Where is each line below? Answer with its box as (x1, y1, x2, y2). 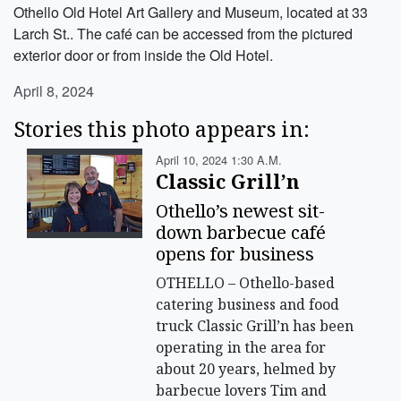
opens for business (156, 241, 315, 266)
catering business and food (156, 294, 340, 314)
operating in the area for (156, 337, 327, 357)
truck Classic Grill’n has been (156, 315, 354, 336)
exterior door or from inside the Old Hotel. (13, 44, 273, 65)
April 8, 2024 (13, 80, 94, 101)
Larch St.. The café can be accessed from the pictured (13, 22, 353, 44)
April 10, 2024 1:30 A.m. (156, 150, 283, 168)
